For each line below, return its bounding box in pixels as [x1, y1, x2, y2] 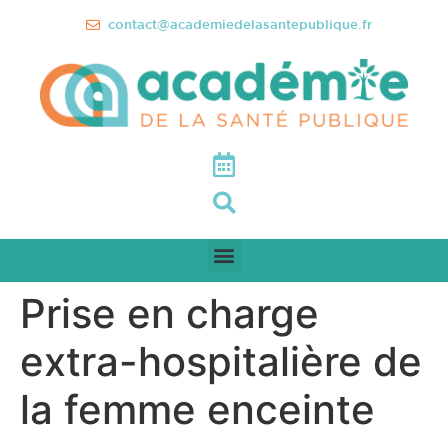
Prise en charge [20, 288, 319, 338]
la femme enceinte [20, 384, 375, 434]
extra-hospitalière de [20, 336, 422, 386]
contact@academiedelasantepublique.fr [108, 17, 373, 32]
